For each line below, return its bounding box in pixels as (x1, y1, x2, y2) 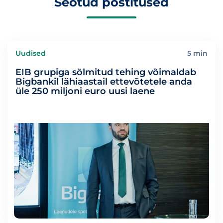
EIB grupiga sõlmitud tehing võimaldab (15, 67, 196, 78)
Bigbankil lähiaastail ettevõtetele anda (15, 76, 192, 87)
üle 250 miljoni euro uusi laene (15, 86, 155, 97)
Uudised (15, 49, 46, 58)
